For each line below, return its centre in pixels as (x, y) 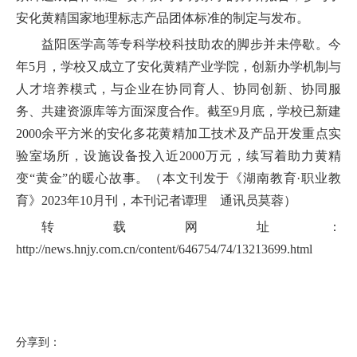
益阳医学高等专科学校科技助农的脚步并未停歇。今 (191, 45)
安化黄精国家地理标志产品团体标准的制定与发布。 (163, 18)
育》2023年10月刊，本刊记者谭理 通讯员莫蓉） (156, 201)
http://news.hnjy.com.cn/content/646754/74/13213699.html (164, 249)
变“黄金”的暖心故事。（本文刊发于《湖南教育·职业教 (178, 178)
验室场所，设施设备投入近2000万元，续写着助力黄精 (178, 156)
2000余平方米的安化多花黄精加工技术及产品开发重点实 (178, 134)
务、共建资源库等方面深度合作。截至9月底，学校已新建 (178, 112)
